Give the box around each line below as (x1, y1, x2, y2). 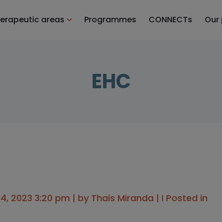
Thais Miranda (91, 192, 154, 205)
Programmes (84, 14, 136, 25)
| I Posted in (154, 192, 208, 205)
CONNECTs (149, 14, 192, 25)
